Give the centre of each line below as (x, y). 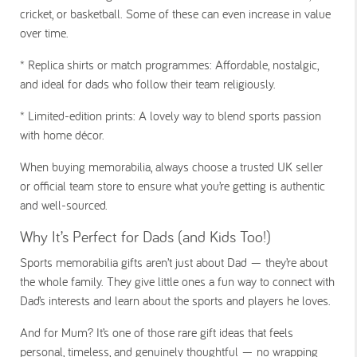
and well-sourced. (64, 205)
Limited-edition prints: (82, 116)
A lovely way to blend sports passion (228, 116)
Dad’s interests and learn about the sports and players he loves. (175, 300)
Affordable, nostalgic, (265, 65)
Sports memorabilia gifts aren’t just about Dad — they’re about (174, 262)
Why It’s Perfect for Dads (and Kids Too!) (145, 236)
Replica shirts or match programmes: (120, 65)
